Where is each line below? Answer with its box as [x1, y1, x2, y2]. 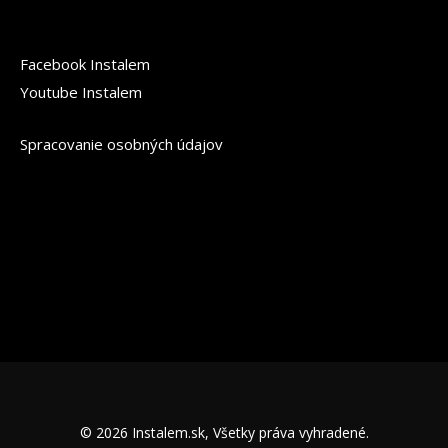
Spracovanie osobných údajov [20, 134, 223, 154]
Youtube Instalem [20, 82, 142, 102]
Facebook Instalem [20, 54, 150, 74]
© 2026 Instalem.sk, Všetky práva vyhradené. [79, 423, 369, 442]
